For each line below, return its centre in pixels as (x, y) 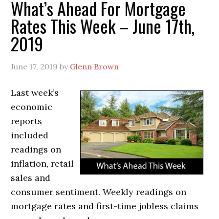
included (30, 135)
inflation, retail (43, 163)
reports (27, 121)
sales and (31, 177)
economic (32, 107)
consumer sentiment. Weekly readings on (99, 192)
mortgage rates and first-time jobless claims (105, 206)
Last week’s (35, 92)
